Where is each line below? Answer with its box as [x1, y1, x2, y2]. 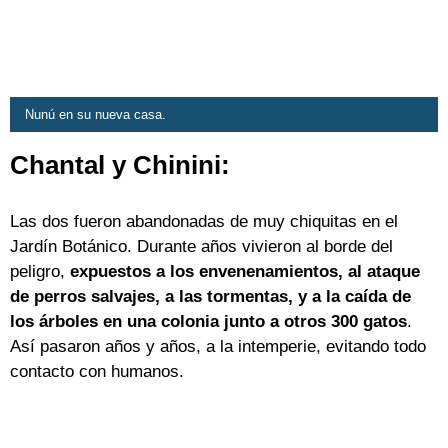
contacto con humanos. [10, 362, 184, 382]
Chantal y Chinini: [10, 151, 230, 180]
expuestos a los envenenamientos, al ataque [70, 262, 420, 282]
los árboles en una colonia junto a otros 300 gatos [10, 312, 407, 332]
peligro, [10, 262, 70, 282]
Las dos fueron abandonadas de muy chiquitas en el [10, 212, 398, 232]
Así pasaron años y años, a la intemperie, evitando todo [10, 337, 426, 357]
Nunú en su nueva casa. [25, 107, 166, 122]
